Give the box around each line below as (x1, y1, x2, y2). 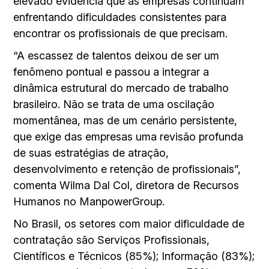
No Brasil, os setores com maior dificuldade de (13, 217, 245, 230)
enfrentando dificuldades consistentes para (13, 10, 227, 23)
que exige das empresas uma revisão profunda (13, 130, 244, 143)
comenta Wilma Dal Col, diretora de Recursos (13, 178, 240, 192)
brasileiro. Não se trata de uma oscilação (13, 97, 215, 110)
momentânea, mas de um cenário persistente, (13, 113, 238, 127)
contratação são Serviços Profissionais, (13, 233, 210, 246)
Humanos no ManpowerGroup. (13, 195, 165, 208)
